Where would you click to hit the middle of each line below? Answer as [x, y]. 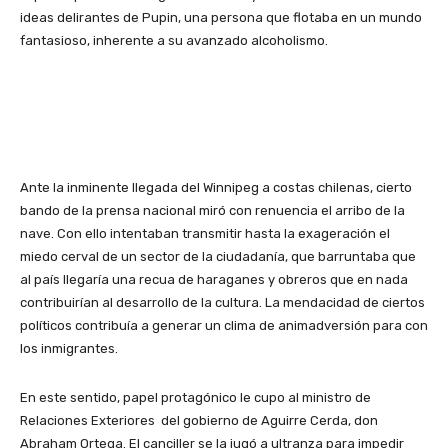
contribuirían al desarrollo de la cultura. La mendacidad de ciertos [222, 302]
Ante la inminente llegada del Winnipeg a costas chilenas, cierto [216, 187]
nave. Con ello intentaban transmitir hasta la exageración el [205, 233]
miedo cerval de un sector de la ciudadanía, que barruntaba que [218, 256]
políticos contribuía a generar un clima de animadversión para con [224, 325]
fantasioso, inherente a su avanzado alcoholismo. [174, 40]
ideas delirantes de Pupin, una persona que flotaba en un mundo [221, 17]
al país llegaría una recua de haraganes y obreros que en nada [214, 279]
